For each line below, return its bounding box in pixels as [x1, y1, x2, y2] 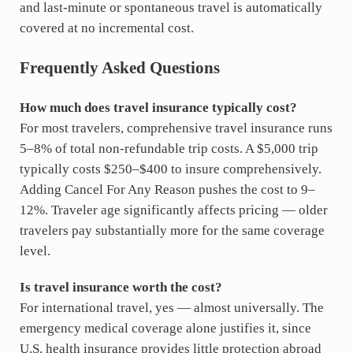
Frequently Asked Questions [19, 58, 220, 77]
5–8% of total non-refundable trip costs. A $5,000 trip [19, 140, 318, 156]
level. [19, 243, 50, 258]
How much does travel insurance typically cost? [19, 99, 297, 115]
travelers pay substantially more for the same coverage [19, 222, 325, 238]
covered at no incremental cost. [19, 20, 194, 35]
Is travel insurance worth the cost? [19, 279, 222, 295]
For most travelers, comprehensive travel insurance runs [19, 120, 333, 136]
